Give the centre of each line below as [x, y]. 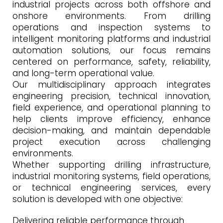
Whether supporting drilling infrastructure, [111, 165]
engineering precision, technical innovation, [111, 96]
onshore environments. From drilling [111, 16]
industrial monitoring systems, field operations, [111, 176]
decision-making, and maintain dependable [111, 130]
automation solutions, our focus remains [111, 50]
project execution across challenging [111, 142]
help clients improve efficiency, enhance [111, 119]
